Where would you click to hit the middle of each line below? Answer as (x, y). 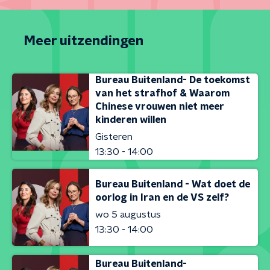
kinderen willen (131, 120)
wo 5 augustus (128, 214)
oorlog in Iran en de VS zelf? (162, 197)
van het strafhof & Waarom (162, 93)
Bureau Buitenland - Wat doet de (173, 184)
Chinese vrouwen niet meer (160, 107)
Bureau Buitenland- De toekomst (173, 80)
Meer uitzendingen (84, 41)
